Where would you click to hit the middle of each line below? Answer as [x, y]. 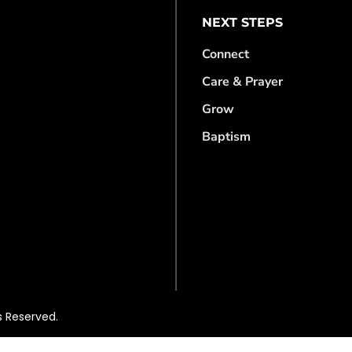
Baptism [227, 136]
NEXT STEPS [243, 22]
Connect [226, 54]
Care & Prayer [243, 81]
